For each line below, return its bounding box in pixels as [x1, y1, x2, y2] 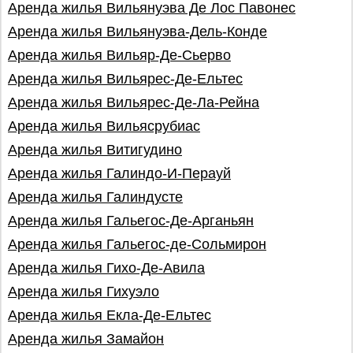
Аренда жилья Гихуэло [8, 284, 159, 299]
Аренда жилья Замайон [8, 331, 164, 347]
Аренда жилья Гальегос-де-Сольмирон [8, 236, 266, 252]
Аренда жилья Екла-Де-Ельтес [8, 307, 211, 323]
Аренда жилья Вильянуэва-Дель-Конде [8, 24, 267, 39]
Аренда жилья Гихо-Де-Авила [8, 260, 205, 276]
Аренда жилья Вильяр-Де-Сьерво [8, 47, 231, 63]
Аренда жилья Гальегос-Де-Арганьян [8, 213, 254, 229]
